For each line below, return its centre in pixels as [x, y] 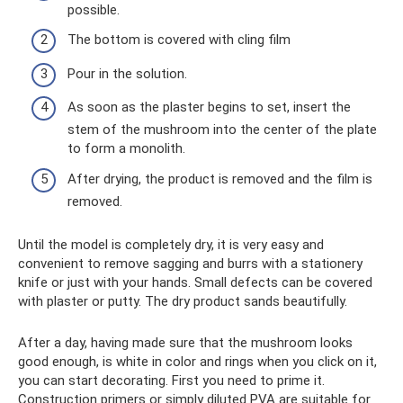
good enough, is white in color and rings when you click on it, [197, 361]
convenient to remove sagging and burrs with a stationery [190, 263]
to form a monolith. [126, 149]
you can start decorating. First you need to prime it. [171, 380]
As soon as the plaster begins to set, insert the [209, 107]
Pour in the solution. [127, 73]
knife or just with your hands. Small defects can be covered [195, 282]
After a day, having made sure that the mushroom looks [185, 342]
